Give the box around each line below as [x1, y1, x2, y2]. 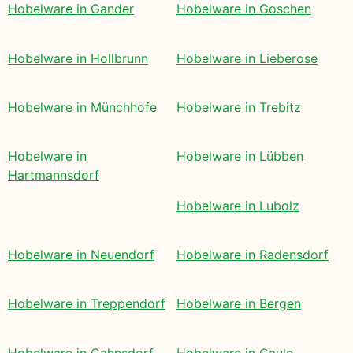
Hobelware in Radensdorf [176, 247, 329, 263]
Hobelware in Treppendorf [8, 295, 165, 312]
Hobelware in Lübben [176, 148, 303, 165]
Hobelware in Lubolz [176, 197, 299, 214]
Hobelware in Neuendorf [8, 247, 154, 263]
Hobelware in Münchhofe [8, 98, 157, 115]
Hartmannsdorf [8, 167, 99, 184]
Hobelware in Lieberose [176, 50, 318, 66]
